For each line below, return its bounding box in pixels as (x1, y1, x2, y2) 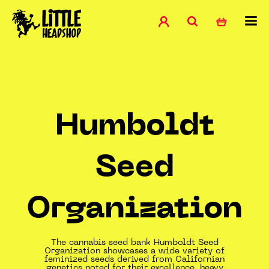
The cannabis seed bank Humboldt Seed (50, 239, 219, 247)
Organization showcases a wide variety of (44, 247, 225, 255)
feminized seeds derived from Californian (44, 256, 225, 264)
